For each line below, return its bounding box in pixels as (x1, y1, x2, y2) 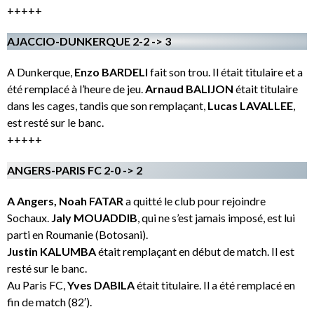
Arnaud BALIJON (145, 81, 233, 95)
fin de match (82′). (7, 294, 92, 308)
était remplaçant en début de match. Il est (96, 244, 294, 258)
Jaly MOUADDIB (51, 210, 137, 224)
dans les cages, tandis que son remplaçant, (7, 98, 207, 112)
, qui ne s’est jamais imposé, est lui (137, 210, 295, 224)
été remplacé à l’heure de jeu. (7, 81, 145, 95)
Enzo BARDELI (74, 64, 150, 78)
